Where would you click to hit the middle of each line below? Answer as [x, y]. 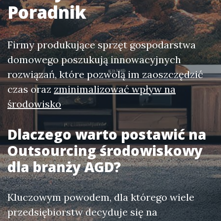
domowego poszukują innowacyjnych [94, 59]
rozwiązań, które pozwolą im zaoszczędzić [105, 74]
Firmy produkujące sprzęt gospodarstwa [102, 45]
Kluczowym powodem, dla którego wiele [101, 197]
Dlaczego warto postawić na [107, 134]
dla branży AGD [61, 167]
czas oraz [31, 89]
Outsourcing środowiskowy [105, 150]
